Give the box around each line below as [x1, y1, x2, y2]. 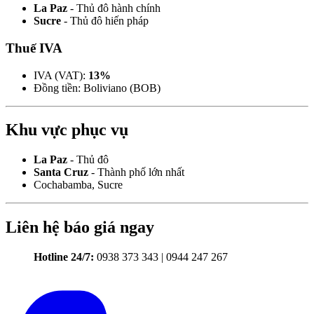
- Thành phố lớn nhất [88, 166, 184, 179]
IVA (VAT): [34, 69, 88, 81]
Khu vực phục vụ [6, 121, 128, 139]
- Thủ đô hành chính [67, 2, 161, 15]
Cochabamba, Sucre [34, 179, 123, 191]
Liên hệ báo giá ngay [6, 218, 154, 237]
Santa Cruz [34, 166, 88, 179]
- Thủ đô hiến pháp [61, 15, 149, 27]
